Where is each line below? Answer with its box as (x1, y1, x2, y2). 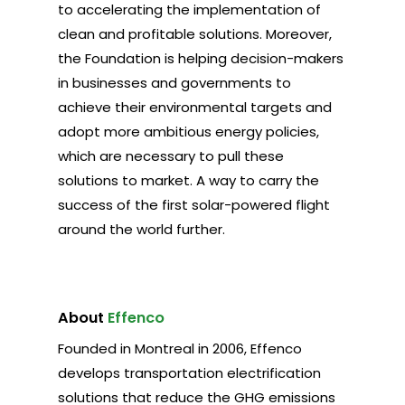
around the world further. (58, 219, 226, 239)
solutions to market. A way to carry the (58, 170, 320, 190)
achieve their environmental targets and (58, 97, 333, 117)
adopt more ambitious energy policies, (58, 121, 320, 141)
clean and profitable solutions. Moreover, (58, 24, 333, 43)
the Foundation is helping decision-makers (58, 48, 344, 68)
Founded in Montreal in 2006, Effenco (58, 338, 303, 358)
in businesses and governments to (58, 72, 292, 92)
